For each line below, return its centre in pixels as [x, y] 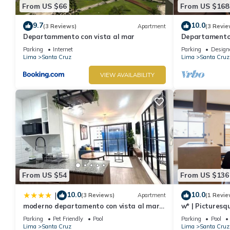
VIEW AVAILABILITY [127, 75]
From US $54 [44, 175]
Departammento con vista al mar [79, 37]
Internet [63, 50]
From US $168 [204, 6]
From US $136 [204, 175]
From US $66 [44, 6]
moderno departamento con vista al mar [91, 206]
